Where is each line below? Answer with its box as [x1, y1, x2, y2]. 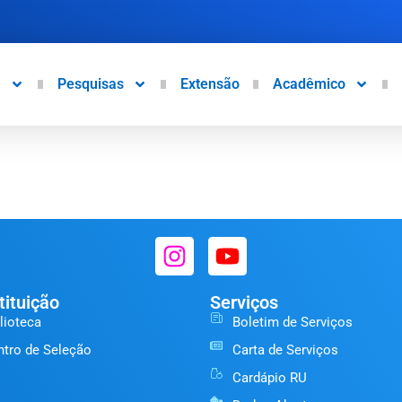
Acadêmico [272, 74, 345, 92]
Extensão [179, 74, 240, 92]
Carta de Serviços [232, 342, 338, 359]
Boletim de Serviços [232, 314, 353, 331]
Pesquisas [57, 74, 124, 92]
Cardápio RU [232, 370, 307, 387]
